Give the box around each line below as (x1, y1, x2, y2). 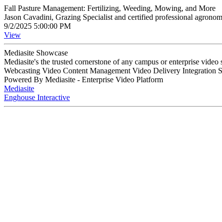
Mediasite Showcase (4, 49, 68, 57)
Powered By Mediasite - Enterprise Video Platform (4, 75, 163, 84)
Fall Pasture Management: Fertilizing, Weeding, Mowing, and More (4, 4, 216, 12)
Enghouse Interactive (4, 93, 70, 102)
